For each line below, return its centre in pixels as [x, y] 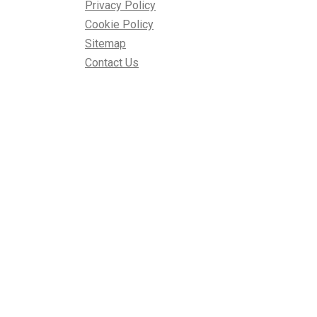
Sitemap [105, 43]
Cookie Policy [119, 24]
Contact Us [112, 62]
